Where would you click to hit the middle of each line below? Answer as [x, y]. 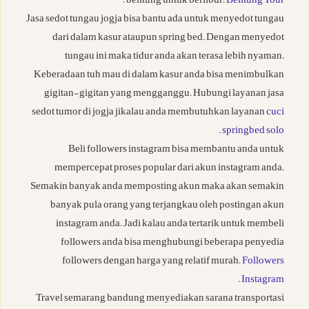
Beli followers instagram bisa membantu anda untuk [176, 150]
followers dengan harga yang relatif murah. [152, 262]
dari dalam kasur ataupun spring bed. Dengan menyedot [168, 39]
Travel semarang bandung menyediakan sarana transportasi [160, 299]
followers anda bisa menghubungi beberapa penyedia [172, 243]
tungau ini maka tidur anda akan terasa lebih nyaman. [175, 57]
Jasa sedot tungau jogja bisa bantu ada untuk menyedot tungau [155, 20]
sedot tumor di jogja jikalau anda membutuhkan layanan [149, 113]
